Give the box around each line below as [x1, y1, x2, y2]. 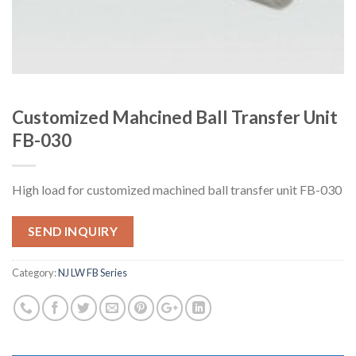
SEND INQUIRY [27, 224, 118, 239]
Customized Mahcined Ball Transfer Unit [12, 106, 338, 129]
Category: [12, 265, 58, 279]
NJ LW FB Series [58, 265, 127, 279]
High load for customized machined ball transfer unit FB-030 [12, 182, 342, 198]
